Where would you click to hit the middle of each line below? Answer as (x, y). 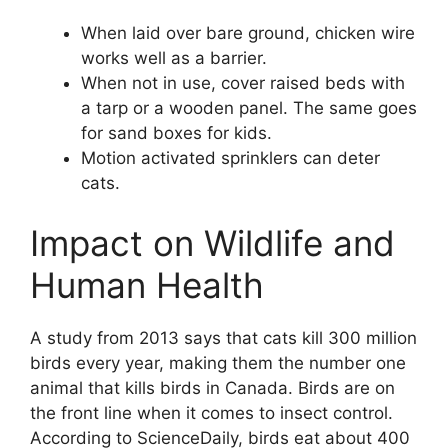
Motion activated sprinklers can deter (230, 158)
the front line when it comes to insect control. (211, 412)
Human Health (147, 284)
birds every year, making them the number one (218, 362)
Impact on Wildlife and (212, 242)
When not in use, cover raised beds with (243, 83)
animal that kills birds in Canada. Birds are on (212, 387)
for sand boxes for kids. (176, 133)
